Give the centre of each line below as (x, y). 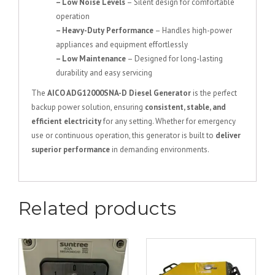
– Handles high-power (193, 30)
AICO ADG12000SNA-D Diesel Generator (119, 93)
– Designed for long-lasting (174, 59)
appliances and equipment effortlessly (122, 45)
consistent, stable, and (185, 107)
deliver (228, 135)
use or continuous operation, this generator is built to (123, 135)
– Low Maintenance (91, 59)
